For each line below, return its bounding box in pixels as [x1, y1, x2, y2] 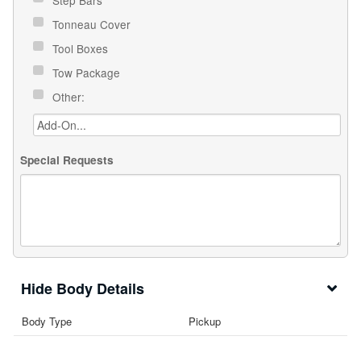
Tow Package [52, 64, 123, 81]
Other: [52, 88, 88, 105]
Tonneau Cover [52, 15, 134, 32]
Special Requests [20, 152, 114, 168]
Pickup [189, 313, 221, 329]
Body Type [22, 313, 72, 329]
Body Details [56, 277, 144, 299]
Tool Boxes [52, 39, 111, 56]
